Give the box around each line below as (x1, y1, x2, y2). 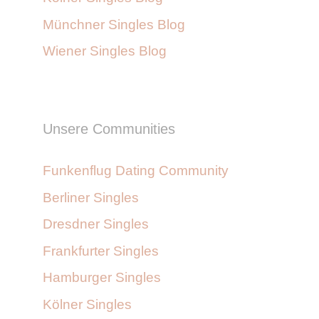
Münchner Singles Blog (43, 16, 185, 32)
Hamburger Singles (43, 270, 161, 286)
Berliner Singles (43, 189, 139, 205)
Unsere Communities (43, 121, 175, 137)
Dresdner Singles (43, 216, 149, 232)
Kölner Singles (43, 296, 132, 312)
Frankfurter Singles (43, 243, 159, 258)
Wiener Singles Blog (43, 43, 167, 59)
